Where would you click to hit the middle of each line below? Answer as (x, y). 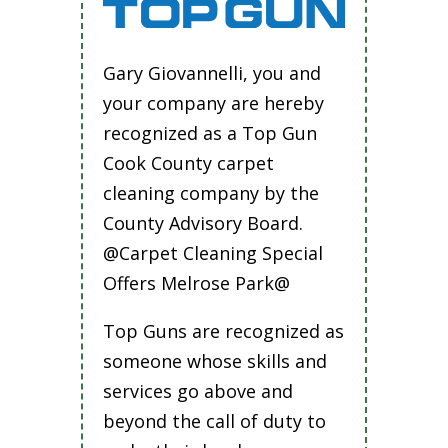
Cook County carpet (188, 163)
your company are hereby (213, 103)
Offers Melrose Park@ (196, 283)
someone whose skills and (214, 361)
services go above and (197, 391)
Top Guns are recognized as (223, 331)
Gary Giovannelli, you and (211, 73)
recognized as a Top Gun (209, 133)
